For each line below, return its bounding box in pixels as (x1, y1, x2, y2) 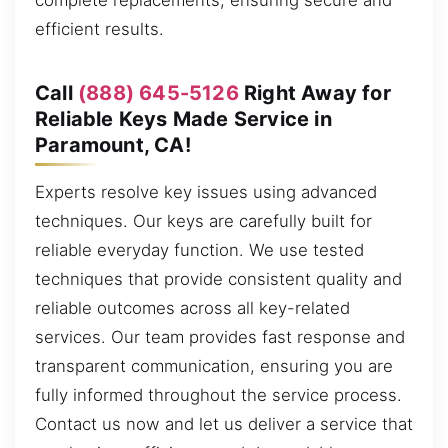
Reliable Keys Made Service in (35, 106, 332, 131)
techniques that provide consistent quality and (35, 269, 402, 290)
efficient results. (35, 19, 164, 40)
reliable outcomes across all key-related (35, 298, 350, 319)
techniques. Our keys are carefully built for (35, 211, 372, 232)
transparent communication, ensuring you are (35, 356, 393, 377)
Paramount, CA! (35, 132, 191, 157)
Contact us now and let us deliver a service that (35, 414, 413, 435)
